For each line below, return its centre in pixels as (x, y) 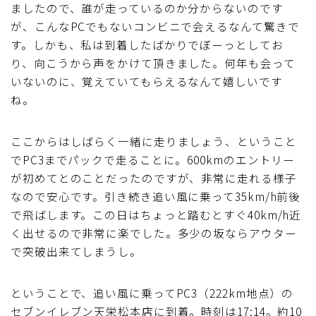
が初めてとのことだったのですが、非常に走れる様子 (154, 177)
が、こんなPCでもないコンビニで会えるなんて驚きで (155, 26)
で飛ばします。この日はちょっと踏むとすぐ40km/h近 (156, 214)
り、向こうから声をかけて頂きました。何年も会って (153, 62)
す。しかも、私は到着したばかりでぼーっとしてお (147, 44)
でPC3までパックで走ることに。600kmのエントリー (153, 159)
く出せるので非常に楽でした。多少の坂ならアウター (154, 232)
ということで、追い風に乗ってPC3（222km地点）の (152, 292)
